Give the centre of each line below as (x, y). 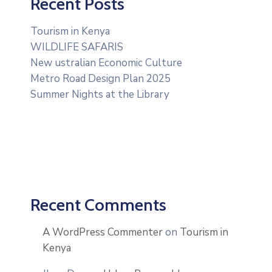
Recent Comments (98, 205)
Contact (27, 18)
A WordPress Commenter (103, 232)
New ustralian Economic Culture (106, 63)
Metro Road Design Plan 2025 (100, 79)
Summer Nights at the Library (100, 94)
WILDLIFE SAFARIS (77, 47)
